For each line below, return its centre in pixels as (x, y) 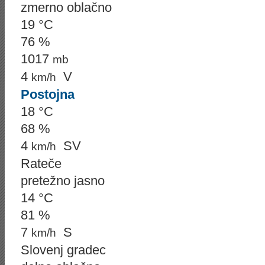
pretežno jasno (63, 181)
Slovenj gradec (63, 250)
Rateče (41, 164)
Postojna (48, 94)
